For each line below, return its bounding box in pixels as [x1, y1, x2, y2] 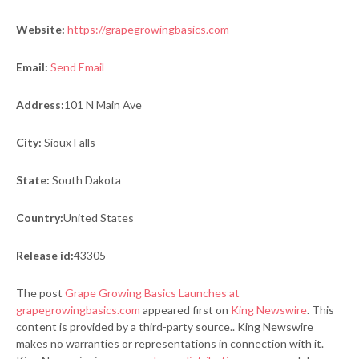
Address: [16, 97, 64, 111]
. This [307, 302, 334, 317]
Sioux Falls [42, 135, 95, 149]
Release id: [16, 248, 74, 262]
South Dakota [50, 172, 121, 187]
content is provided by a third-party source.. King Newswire [16, 319, 313, 333]
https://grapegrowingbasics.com [67, 22, 229, 36]
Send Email [50, 59, 104, 74]
